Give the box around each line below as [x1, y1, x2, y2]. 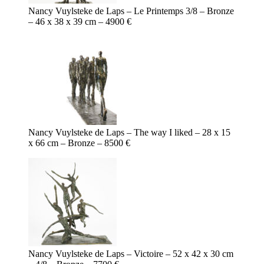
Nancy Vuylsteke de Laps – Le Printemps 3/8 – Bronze [28, 6, 234, 16]
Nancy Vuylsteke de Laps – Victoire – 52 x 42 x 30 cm [28, 249, 233, 259]
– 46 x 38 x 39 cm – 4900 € [28, 16, 131, 27]
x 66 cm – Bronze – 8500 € [28, 138, 130, 148]
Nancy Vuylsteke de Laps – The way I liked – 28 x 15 [28, 127, 230, 138]
